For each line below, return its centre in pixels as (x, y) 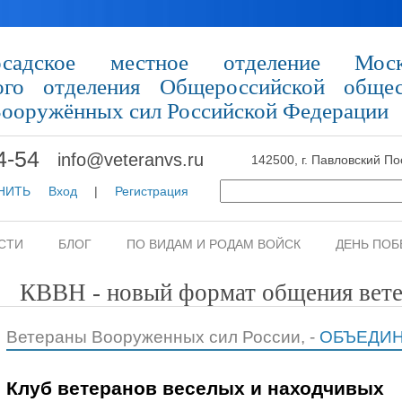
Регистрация (152, 191)
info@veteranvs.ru (131, 159)
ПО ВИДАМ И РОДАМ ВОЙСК (214, 244)
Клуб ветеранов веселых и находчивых (195, 388)
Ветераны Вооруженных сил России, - (162, 337)
